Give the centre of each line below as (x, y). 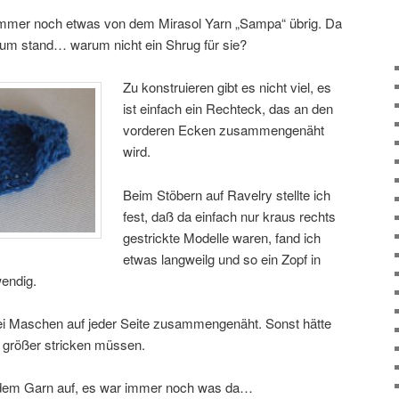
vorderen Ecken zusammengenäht (224, 130)
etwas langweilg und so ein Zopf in (222, 258)
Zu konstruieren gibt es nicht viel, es (228, 87)
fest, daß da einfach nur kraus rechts (230, 216)
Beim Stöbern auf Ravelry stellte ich (227, 194)
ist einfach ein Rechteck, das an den (228, 109)
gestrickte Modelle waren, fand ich (222, 237)
